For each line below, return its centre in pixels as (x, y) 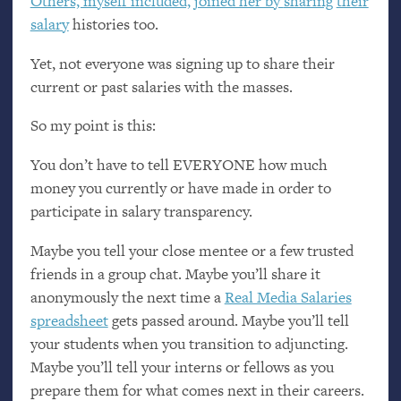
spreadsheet (69, 320)
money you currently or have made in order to (180, 188)
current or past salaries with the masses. (161, 86)
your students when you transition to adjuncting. (189, 344)
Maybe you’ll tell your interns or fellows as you (182, 367)
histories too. (113, 24)
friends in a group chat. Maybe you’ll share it (175, 274)
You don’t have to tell (101, 165)
